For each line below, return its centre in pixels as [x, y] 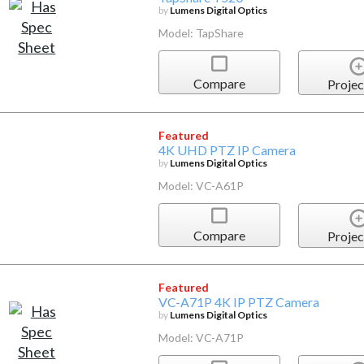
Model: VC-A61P [201, 185]
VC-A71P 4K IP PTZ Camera [238, 302]
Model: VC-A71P [201, 338]
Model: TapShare [201, 33]
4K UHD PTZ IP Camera [227, 149]
